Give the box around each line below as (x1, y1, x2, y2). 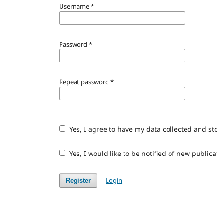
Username (59, 1, 91, 11)
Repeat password (59, 77, 110, 86)
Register (66, 176, 91, 184)
